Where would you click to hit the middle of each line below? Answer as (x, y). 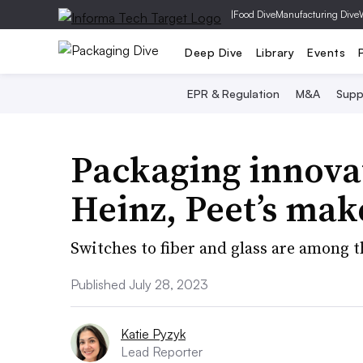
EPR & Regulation (233, 94)
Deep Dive (214, 52)
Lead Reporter (162, 352)
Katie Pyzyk (153, 334)
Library (275, 52)
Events (326, 52)
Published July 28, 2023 (139, 284)
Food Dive (254, 14)
